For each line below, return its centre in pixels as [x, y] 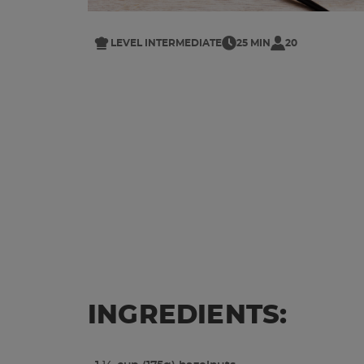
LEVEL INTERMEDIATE [166, 43]
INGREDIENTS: [188, 315]
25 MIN [253, 43]
